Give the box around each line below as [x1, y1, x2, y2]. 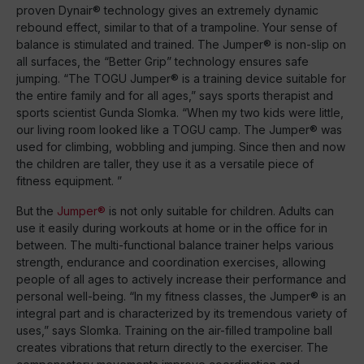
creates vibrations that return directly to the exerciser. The [16, 340, 328, 354]
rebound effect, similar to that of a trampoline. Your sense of [16, 20, 337, 34]
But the [16, 204, 57, 218]
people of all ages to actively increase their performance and [16, 272, 346, 286]
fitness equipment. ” [16, 174, 122, 188]
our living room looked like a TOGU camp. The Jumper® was [16, 123, 342, 136]
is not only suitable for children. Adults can [106, 204, 334, 218]
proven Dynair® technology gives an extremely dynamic [16, 3, 318, 17]
